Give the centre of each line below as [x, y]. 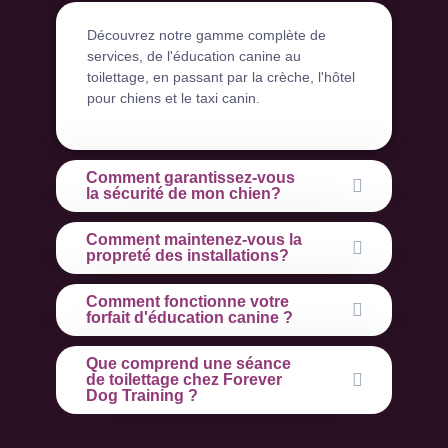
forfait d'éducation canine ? [189, 317]
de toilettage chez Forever [184, 379]
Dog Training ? [142, 395]
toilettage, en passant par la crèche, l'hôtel [221, 77]
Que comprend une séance [188, 363]
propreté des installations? [187, 255]
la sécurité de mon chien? [183, 193]
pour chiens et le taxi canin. [173, 98]
